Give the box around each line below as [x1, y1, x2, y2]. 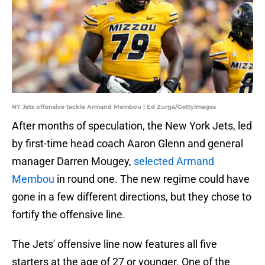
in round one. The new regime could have [54, 173, 250, 186]
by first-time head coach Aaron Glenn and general [12, 137, 243, 150]
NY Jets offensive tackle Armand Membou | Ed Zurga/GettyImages [12, 103, 216, 111]
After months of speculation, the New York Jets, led [12, 119, 252, 132]
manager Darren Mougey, [12, 155, 134, 168]
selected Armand [134, 155, 214, 168]
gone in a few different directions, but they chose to [12, 190, 251, 203]
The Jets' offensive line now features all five [12, 238, 217, 251]
